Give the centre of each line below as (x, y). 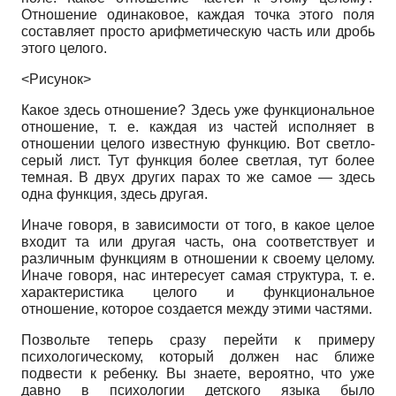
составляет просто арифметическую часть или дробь (198, 31)
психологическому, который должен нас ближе (198, 356)
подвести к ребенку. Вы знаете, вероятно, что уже (198, 373)
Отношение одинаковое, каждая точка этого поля (198, 14)
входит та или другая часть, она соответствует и (198, 241)
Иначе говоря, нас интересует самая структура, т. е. (198, 275)
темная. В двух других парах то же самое (170, 177)
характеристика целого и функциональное (198, 292)
